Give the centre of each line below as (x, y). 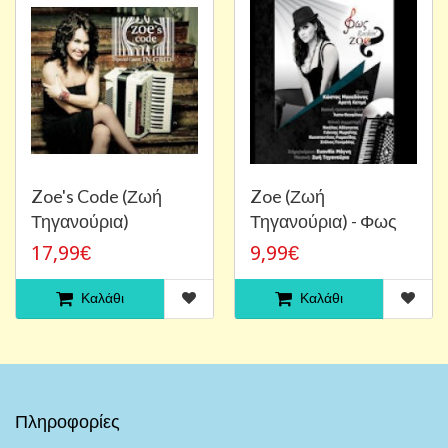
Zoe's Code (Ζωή (96, 195)
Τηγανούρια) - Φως (323, 220)
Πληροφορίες (67, 420)
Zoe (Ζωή (287, 195)
